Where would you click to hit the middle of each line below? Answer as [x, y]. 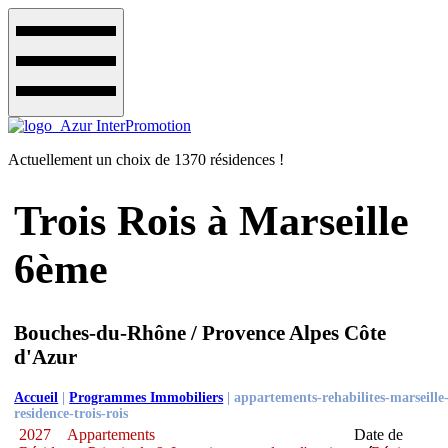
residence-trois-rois [71, 413]
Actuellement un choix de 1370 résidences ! [146, 159]
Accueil [36, 397]
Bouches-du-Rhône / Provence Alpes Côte [200, 332]
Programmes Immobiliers [146, 397]
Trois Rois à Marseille [212, 220]
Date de [378, 434]
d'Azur [46, 356]
